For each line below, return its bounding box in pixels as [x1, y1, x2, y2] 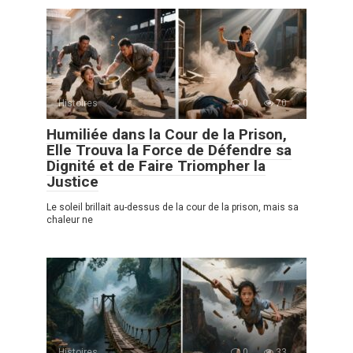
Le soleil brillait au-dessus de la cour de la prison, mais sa [46, 202, 299, 214]
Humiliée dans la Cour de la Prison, [46, 125, 287, 144]
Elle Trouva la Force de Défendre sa [46, 141, 292, 160]
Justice [46, 173, 98, 191]
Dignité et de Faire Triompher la [46, 157, 266, 176]
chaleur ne [46, 214, 93, 226]
